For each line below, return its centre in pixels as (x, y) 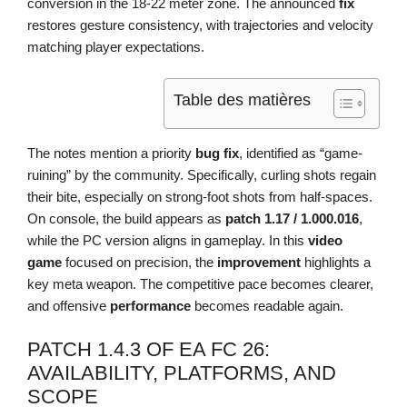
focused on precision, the (139, 263)
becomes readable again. (267, 306)
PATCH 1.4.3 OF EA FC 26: (149, 349)
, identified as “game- (301, 154)
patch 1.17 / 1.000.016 (292, 219)
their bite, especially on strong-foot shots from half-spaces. (200, 197)
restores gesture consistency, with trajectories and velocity (200, 25)
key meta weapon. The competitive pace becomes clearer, (200, 284)
